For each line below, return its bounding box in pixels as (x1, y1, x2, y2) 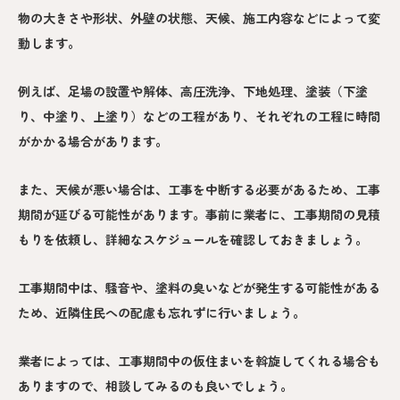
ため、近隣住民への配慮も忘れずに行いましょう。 (18, 304, 305, 322)
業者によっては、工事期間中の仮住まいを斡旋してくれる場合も (18, 352, 380, 371)
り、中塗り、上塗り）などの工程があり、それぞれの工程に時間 (18, 107, 380, 126)
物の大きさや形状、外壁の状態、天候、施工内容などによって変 (18, 9, 380, 28)
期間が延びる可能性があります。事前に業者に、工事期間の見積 (18, 205, 380, 224)
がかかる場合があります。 (18, 132, 168, 151)
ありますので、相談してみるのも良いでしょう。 (18, 377, 293, 396)
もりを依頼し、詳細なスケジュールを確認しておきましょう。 (18, 230, 368, 249)
